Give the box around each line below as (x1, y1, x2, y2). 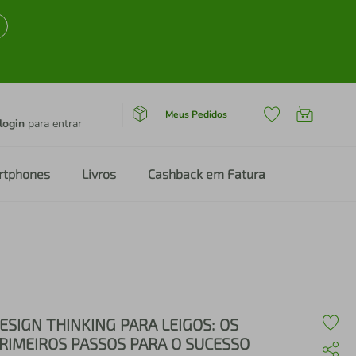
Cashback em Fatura (148, 166, 265, 181)
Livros (82, 166, 116, 181)
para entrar (25, 116, 82, 131)
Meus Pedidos (164, 107, 227, 121)
